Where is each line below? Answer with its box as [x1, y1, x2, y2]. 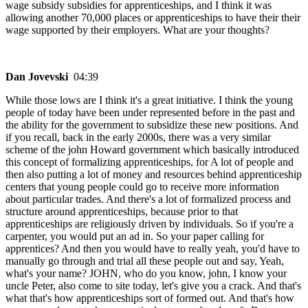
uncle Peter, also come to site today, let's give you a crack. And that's [5, 280, 301, 292]
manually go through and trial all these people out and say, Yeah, [5, 255, 284, 267]
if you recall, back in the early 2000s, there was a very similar [5, 131, 271, 144]
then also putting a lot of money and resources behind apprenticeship [5, 168, 302, 181]
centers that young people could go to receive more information [5, 181, 279, 193]
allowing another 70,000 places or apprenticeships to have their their [5, 12, 300, 24]
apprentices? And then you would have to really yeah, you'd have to [5, 243, 300, 255]
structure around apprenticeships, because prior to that [5, 206, 238, 218]
